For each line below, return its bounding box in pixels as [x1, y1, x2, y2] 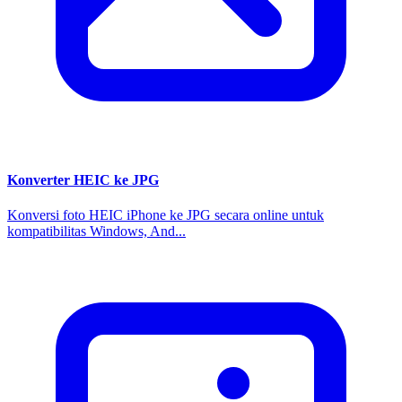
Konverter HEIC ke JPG [7, 171, 159, 188]
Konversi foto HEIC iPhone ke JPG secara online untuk [7, 207, 324, 223]
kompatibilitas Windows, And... [7, 223, 186, 240]
